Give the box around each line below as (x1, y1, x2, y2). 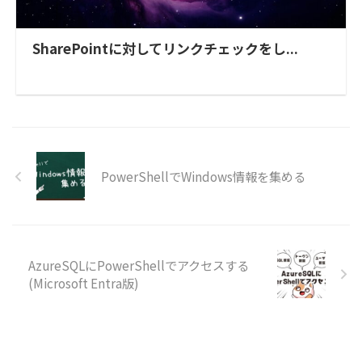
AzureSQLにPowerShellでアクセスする (28, 256, 249, 275)
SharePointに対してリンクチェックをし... (32, 38, 298, 59)
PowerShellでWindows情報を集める (101, 167, 305, 186)
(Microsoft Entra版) (28, 274, 139, 293)
